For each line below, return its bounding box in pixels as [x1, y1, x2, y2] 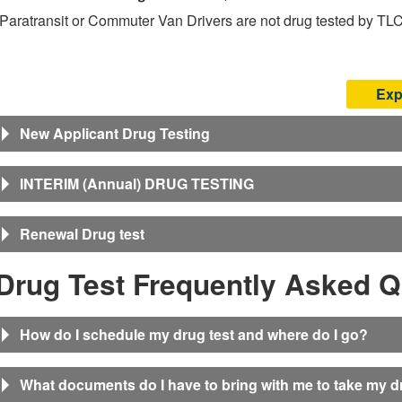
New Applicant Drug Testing [20, 123, 210, 144]
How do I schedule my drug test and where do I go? [20, 324, 368, 345]
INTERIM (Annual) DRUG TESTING [20, 173, 254, 194]
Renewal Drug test [20, 223, 144, 244]
